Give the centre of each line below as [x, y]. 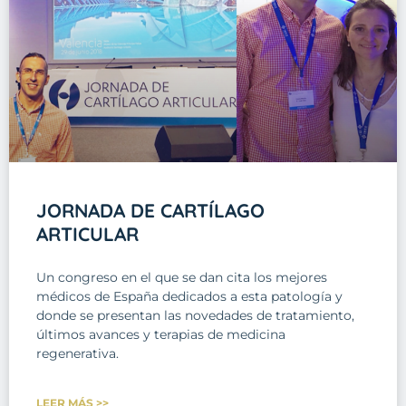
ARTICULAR [87, 234]
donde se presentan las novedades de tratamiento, [195, 316]
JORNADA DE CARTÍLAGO [150, 211]
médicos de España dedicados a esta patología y [189, 297]
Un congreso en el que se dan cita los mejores [182, 278]
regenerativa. [77, 354]
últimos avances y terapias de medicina [161, 335]
